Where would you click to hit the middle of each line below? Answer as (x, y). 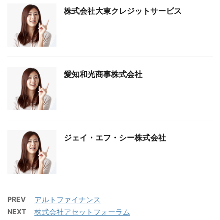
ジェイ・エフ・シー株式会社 (115, 138)
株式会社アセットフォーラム (82, 212)
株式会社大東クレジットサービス (123, 11)
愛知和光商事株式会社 (103, 74)
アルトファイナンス (68, 199)
